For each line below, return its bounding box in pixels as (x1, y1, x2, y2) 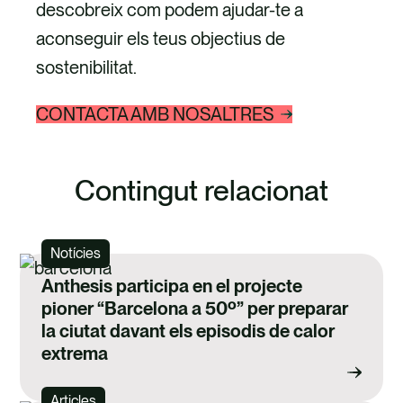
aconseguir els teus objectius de (36, 27, 286, 49)
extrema (41, 342, 109, 364)
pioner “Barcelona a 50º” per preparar (41, 297, 349, 319)
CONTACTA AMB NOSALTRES (36, 103, 274, 125)
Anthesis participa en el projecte (41, 274, 303, 297)
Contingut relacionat (75, 172, 328, 208)
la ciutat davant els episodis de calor (41, 319, 336, 342)
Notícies (50, 244, 102, 262)
